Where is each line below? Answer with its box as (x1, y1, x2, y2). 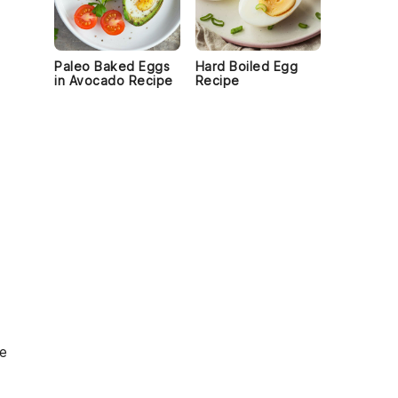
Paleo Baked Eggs (54, 59, 170, 74)
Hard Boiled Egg (195, 59, 298, 74)
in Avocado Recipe (54, 73, 173, 88)
